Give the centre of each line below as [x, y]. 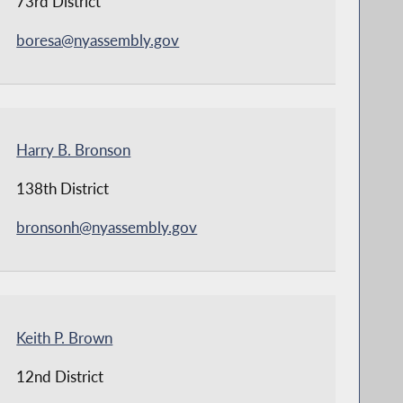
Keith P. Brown [65, 337]
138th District [63, 189]
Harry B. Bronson [74, 150]
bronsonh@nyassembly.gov [107, 228]
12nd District [60, 376]
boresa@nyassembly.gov [98, 40]
